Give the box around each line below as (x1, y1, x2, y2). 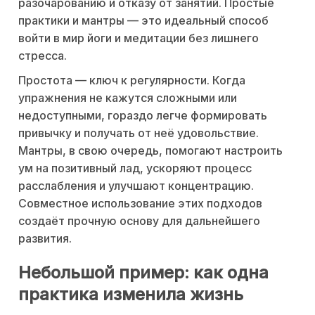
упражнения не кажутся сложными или (18, 90, 237, 105)
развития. (18, 231, 72, 245)
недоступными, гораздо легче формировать (18, 108, 267, 122)
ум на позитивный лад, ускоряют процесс (18, 160, 252, 175)
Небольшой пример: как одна (18, 262, 269, 283)
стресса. (18, 48, 67, 63)
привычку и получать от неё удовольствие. (18, 125, 259, 140)
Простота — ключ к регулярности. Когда (18, 72, 245, 87)
